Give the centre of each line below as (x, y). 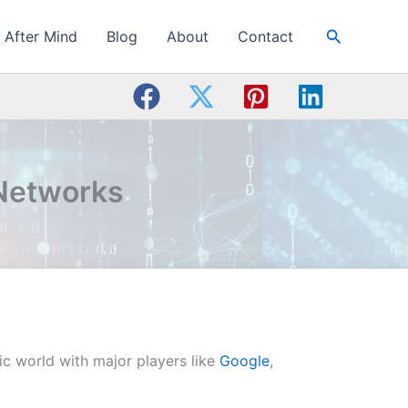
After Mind (41, 36)
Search (352, 34)
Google (245, 360)
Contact (265, 36)
